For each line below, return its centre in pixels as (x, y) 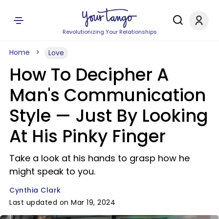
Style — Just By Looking (109, 116)
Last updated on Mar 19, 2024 (62, 202)
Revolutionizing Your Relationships (109, 32)
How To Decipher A (89, 75)
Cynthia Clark (35, 190)
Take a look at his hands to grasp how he (99, 158)
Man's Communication (108, 95)
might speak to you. (52, 171)
